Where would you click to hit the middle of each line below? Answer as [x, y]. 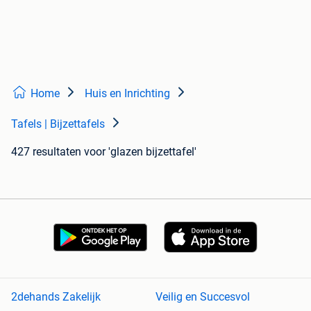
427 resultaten [46, 152]
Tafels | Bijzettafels [58, 124]
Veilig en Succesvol [203, 297]
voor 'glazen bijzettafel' [140, 152]
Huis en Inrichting [127, 94]
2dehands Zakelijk [56, 297]
